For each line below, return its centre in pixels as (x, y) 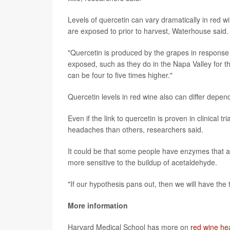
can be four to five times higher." (120, 75)
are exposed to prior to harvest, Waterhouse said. (148, 31)
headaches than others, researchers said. (136, 129)
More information (98, 205)
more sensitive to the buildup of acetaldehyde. (142, 162)
